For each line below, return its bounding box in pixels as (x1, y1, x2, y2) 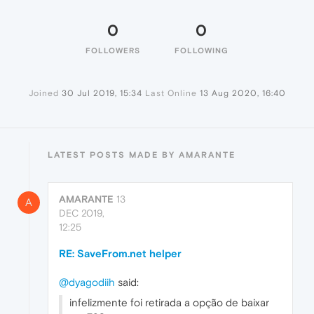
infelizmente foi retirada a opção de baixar (69, 296, 269, 309)
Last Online (144, 88, 197, 99)
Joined (28, 88, 59, 99)
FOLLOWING (174, 46, 228, 55)
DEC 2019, (59, 207, 104, 219)
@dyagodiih (59, 276, 115, 289)
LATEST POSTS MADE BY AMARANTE (48, 150, 235, 161)
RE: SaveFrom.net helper (59, 247, 182, 260)
